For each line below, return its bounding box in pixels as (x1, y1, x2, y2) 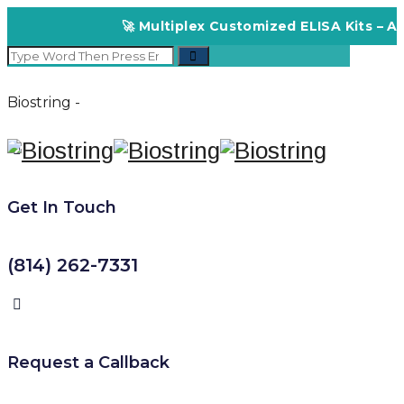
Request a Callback (7, 352, 170, 372)
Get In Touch (7, 197, 116, 217)
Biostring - (7, 94, 80, 111)
